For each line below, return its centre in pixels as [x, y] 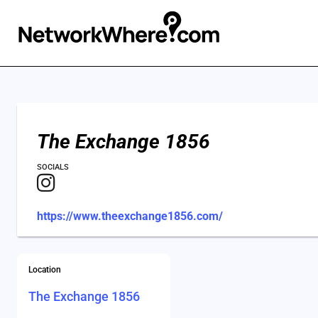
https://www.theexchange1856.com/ [130, 216]
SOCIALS [53, 167]
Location [45, 270]
